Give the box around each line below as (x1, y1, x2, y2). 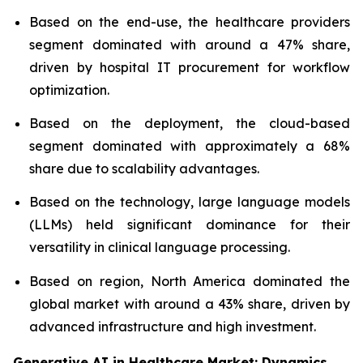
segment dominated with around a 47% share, (29, 36, 350, 53)
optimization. (29, 81, 109, 98)
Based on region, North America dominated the (29, 272, 350, 289)
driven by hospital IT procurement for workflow (29, 58, 350, 75)
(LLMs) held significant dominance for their (29, 216, 350, 233)
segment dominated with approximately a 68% (29, 137, 350, 154)
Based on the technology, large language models (29, 194, 350, 211)
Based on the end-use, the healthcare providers (29, 13, 350, 30)
